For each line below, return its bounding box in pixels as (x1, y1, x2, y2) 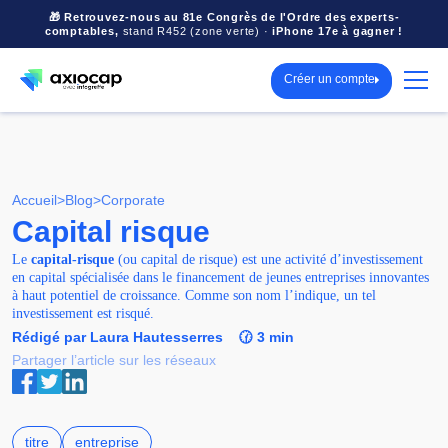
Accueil (12, 193, 57, 208)
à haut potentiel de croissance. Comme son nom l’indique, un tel (12, 288, 376, 303)
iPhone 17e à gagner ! (268, 25, 404, 37)
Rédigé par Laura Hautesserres (12, 330, 223, 345)
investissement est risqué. (12, 306, 154, 321)
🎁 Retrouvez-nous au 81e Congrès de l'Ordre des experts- (48, 11, 400, 23)
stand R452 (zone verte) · (122, 25, 269, 37)
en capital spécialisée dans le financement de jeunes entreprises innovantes (12, 270, 429, 285)
